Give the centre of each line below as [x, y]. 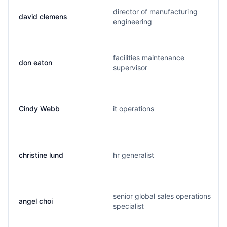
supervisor [130, 68]
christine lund [41, 155]
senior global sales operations [162, 196]
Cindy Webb [39, 109]
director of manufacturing [155, 11]
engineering [133, 22]
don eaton [35, 63]
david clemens [43, 16]
